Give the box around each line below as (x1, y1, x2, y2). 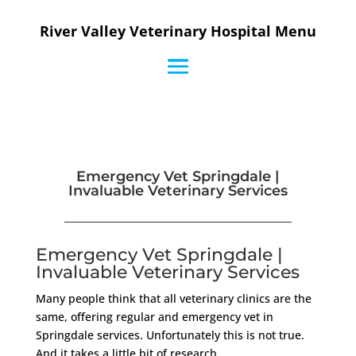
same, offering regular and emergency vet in (35, 309, 273, 324)
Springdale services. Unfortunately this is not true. (35, 327, 304, 342)
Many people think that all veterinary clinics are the (35, 291, 311, 306)
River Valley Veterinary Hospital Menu (39, 21, 316, 41)
